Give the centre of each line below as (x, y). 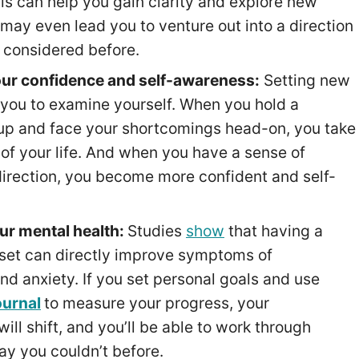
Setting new (305, 81)
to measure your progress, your (156, 303)
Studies (156, 231)
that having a (273, 231)
